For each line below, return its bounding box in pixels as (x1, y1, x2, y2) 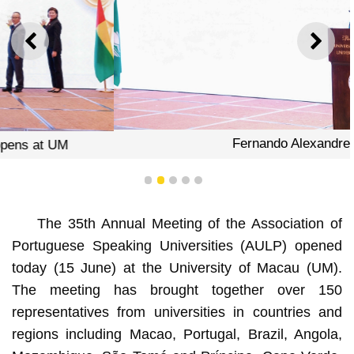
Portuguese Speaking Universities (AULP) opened (11, 237, 343, 254)
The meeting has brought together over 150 (11, 281, 343, 298)
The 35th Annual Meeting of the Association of (36, 215, 343, 232)
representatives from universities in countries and (11, 303, 343, 320)
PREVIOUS (29, 39, 104, 55)
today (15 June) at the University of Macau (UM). (11, 259, 343, 276)
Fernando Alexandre (114, 135, 232, 151)
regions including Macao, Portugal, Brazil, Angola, (11, 326, 343, 342)
